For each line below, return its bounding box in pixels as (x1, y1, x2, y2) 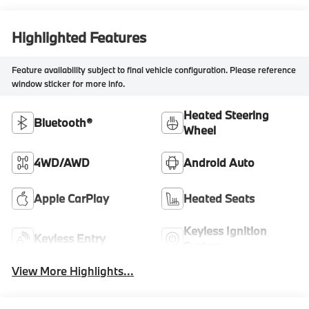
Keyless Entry (34, 231, 106, 246)
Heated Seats (183, 191, 255, 206)
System (183, 239, 222, 254)
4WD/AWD (34, 155, 90, 170)
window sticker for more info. (12, 77, 126, 89)
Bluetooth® (34, 115, 93, 130)
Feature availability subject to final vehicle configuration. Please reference (12, 63, 297, 75)
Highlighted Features (12, 27, 147, 47)
